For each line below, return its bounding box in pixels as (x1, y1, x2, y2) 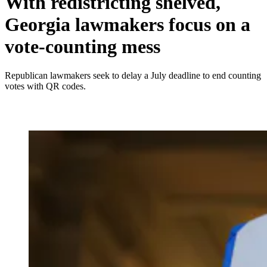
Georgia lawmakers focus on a (5, 13, 250, 35)
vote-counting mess (5, 35, 160, 57)
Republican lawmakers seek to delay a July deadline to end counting (5, 70, 261, 81)
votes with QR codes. (5, 81, 86, 92)
